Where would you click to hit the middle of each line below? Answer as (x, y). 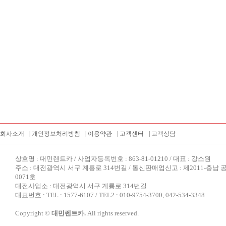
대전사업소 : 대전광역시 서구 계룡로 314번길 (81, 186)
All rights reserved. (112, 213)
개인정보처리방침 (56, 134)
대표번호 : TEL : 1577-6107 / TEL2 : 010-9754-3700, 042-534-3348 (110, 195)
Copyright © (33, 213)
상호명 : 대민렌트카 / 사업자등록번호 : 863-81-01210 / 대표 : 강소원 (113, 159)
